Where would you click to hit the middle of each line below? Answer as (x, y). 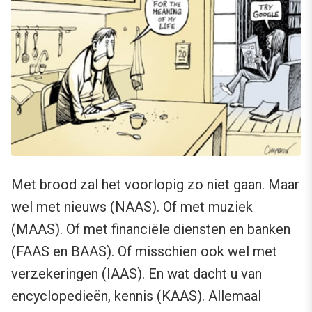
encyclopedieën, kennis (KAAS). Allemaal (136, 296)
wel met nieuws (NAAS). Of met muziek (132, 206)
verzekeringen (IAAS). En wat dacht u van (136, 273)
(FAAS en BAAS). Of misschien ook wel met (144, 251)
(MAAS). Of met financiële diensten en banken (151, 229)
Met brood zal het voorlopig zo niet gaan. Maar (155, 184)
